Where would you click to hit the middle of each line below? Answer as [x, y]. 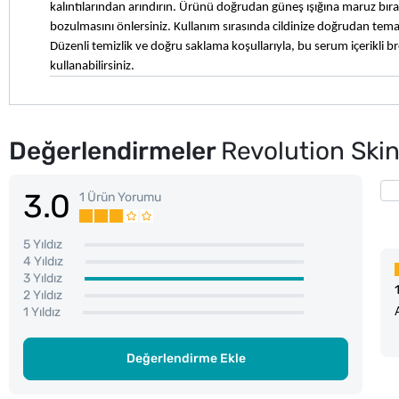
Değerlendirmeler [115, 151]
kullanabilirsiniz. [92, 66]
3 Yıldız [43, 278]
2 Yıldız [43, 295]
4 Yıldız [43, 261]
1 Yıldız [42, 312]
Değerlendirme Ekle [186, 358]
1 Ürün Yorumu [120, 197]
